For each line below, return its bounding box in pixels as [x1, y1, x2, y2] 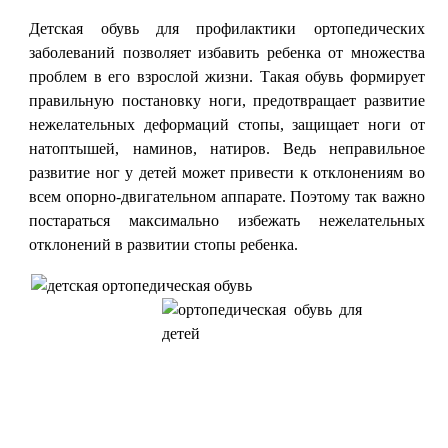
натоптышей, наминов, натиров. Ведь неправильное [29, 140, 425, 157]
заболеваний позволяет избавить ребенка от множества [29, 44, 425, 61]
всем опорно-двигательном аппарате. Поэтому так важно [29, 188, 425, 205]
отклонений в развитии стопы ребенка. [29, 236, 299, 253]
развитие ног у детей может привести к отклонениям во [29, 164, 425, 181]
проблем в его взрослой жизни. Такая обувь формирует [29, 68, 425, 85]
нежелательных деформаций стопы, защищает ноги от [29, 116, 425, 133]
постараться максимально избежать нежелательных [29, 212, 425, 229]
